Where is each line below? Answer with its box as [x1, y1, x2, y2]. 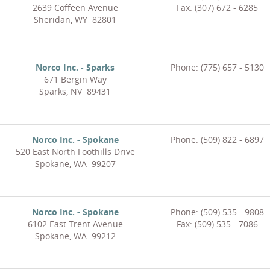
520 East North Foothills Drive [15, 146, 135, 158]
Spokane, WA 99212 [34, 230, 116, 242]
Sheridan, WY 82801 [34, 14, 116, 26]
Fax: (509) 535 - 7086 [176, 218, 258, 230]
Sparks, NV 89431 [39, 86, 111, 98]
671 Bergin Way [43, 74, 107, 86]
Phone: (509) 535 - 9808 [170, 206, 264, 218]
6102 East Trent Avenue [27, 218, 123, 230]
